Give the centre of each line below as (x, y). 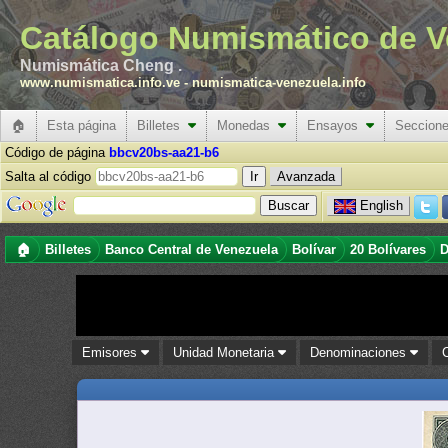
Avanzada (306, 176)
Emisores (112, 352)
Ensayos (336, 125)
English (381, 205)
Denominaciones (360, 352)
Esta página (81, 125)
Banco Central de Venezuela (191, 249)
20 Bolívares (388, 249)
